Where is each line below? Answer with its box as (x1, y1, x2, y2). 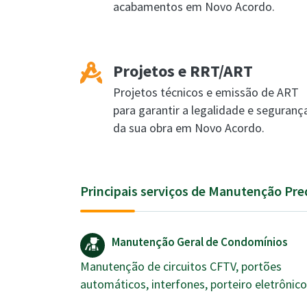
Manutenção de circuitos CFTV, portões (80, 258, 282, 274)
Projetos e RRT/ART (113, 60, 253, 82)
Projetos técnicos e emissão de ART (113, 84, 299, 100)
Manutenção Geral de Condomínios (112, 234, 288, 249)
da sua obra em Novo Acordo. (113, 120, 265, 136)
